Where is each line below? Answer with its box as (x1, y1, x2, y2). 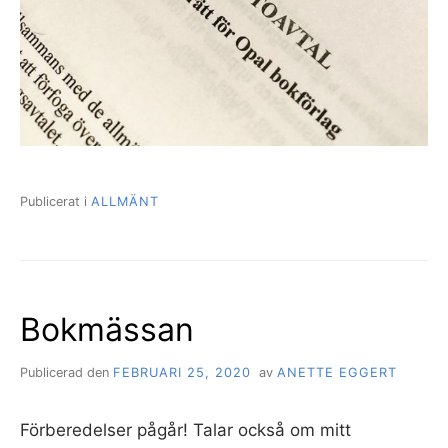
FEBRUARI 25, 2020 (113, 365, 251, 381)
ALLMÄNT (91, 194, 159, 210)
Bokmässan (20, 310, 194, 350)
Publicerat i (20, 194, 91, 210)
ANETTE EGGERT (276, 365, 397, 381)
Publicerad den (20, 365, 113, 381)
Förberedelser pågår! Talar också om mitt (20, 420, 351, 441)
